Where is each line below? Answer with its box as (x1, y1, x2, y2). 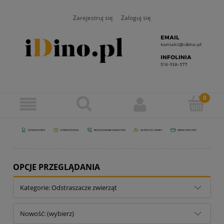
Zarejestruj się (73, 13, 113, 21)
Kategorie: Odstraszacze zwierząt (20, 182, 117, 192)
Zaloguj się (121, 13, 151, 21)
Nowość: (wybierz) (20, 208, 74, 218)
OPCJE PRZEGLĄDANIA (13, 161, 100, 172)
